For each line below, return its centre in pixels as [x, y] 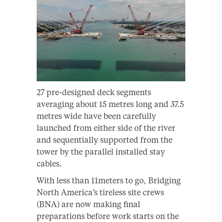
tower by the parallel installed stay [101, 152]
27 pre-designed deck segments [94, 92]
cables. [49, 164]
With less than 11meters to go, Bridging [109, 180]
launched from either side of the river [106, 128]
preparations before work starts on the [108, 216]
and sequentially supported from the [105, 140]
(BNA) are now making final [88, 204]
